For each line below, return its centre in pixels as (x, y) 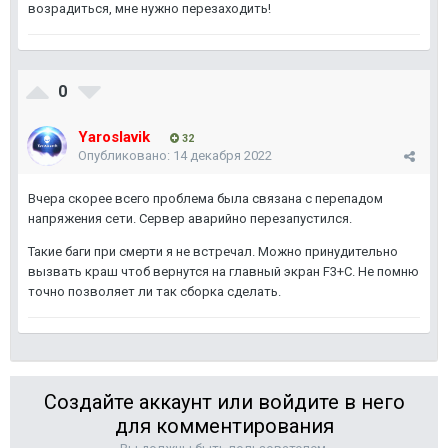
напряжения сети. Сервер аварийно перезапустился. (190, 218)
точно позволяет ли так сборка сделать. (154, 291)
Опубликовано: (125, 155)
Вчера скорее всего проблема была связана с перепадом (205, 198)
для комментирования (224, 426)
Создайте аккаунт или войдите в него (224, 402)
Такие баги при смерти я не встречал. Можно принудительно (213, 251)
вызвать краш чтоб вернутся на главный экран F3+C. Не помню (223, 271)
